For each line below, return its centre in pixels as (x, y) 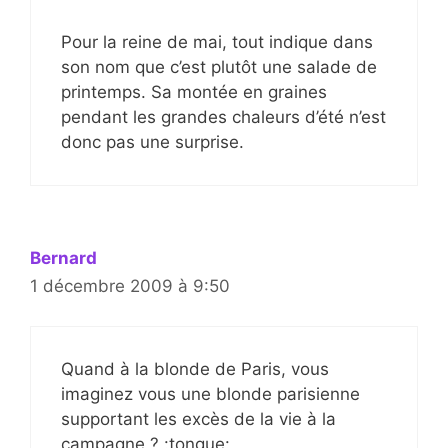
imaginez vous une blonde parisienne (210, 394)
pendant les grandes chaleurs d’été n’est (223, 116)
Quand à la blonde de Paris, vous (195, 369)
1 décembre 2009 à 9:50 (130, 285)
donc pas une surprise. (152, 141)
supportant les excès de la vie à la (198, 419)
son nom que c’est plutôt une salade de (219, 66)
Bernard (63, 257)
